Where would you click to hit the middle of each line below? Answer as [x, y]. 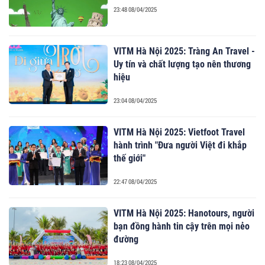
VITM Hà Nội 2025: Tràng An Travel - [185, 51]
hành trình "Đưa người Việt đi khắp [180, 145]
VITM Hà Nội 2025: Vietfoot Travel [180, 132]
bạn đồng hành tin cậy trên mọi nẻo [182, 226]
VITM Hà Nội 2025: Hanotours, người [184, 213]
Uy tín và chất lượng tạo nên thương [182, 64]
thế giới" [130, 158]
